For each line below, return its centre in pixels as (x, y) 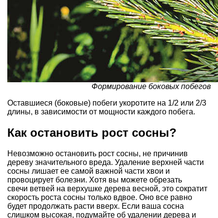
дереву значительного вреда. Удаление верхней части (106, 162)
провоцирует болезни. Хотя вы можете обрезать (95, 180)
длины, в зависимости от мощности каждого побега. (101, 112)
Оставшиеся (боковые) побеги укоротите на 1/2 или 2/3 (107, 103)
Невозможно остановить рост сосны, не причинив (98, 153)
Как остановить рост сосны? (92, 133)
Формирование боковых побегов (151, 87)
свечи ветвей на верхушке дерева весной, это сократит (107, 188)
